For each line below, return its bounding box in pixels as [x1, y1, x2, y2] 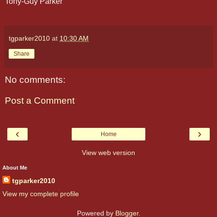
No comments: [5, 74, 65, 85]
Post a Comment [5, 95, 75, 106]
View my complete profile [2, 189, 79, 198]
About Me [2, 164, 27, 170]
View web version [82, 148, 135, 156]
